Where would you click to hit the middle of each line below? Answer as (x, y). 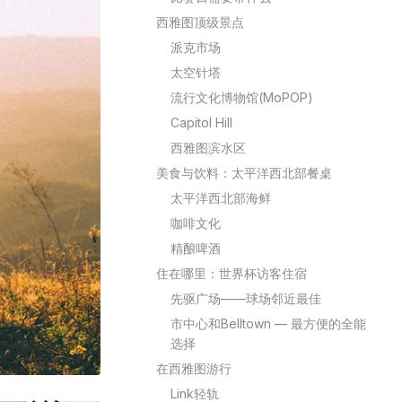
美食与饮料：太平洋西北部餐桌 (244, 173)
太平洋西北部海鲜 (221, 198)
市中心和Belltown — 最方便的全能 (268, 323)
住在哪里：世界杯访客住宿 (232, 273)
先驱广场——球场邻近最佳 (246, 298)
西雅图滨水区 (208, 148)
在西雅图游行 (194, 368)
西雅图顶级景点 (200, 22)
